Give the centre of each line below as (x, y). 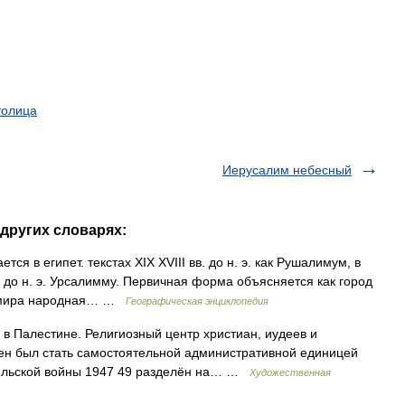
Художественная (290, 372)
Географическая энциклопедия (197, 301)
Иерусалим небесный (287, 170)
